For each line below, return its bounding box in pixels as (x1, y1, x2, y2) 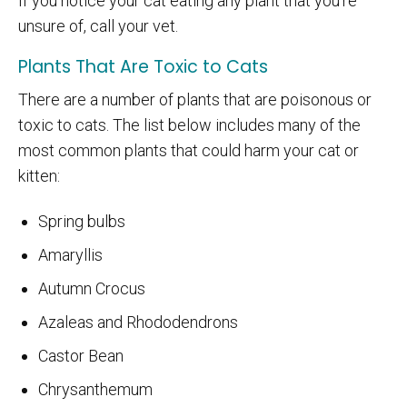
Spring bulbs (37, 211, 129, 231)
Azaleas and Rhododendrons (37, 312, 238, 332)
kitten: (18, 165, 60, 185)
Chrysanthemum (37, 379, 156, 399)
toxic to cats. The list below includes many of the (18, 114, 361, 134)
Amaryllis (37, 244, 106, 264)
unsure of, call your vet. (18, 15, 182, 35)
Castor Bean (37, 345, 124, 365)
